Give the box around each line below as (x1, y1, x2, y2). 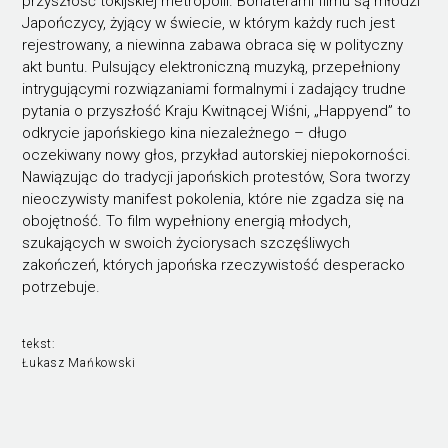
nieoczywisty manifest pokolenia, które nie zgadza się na (22, 189, 405, 208)
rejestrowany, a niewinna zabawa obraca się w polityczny (22, 35, 404, 54)
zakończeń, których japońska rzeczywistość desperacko (22, 255, 406, 274)
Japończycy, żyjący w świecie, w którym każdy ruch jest (22, 13, 396, 32)
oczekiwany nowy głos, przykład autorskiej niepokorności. (22, 145, 412, 164)
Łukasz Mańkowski (22, 356, 136, 371)
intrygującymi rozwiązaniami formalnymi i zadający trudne (22, 79, 407, 98)
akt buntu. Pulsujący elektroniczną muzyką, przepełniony (22, 57, 401, 76)
